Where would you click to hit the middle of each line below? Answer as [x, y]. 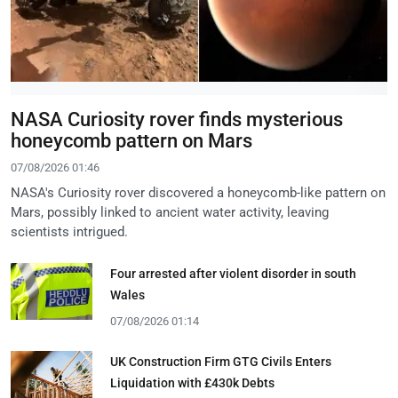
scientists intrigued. [69, 231]
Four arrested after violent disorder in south [233, 273]
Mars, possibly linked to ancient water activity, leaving [170, 212]
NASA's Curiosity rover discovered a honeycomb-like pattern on [198, 192]
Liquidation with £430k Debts [192, 382]
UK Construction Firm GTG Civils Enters [221, 361]
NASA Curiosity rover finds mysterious [177, 119]
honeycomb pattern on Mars [131, 140]
